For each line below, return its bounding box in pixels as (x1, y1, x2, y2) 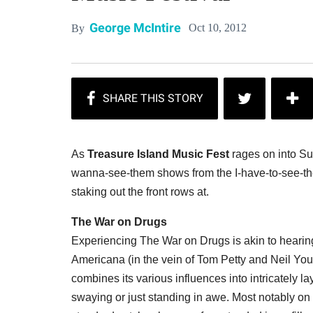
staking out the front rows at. (71, 185, 209, 198)
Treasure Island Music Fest (85, 147, 229, 160)
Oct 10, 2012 (189, 22, 247, 34)
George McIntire (89, 20, 181, 35)
